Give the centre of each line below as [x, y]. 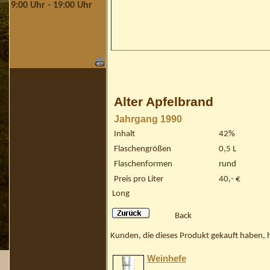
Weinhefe [166, 258]
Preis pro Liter [138, 179]
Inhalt [124, 134]
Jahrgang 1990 [148, 119]
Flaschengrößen [142, 149]
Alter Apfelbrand [163, 102]
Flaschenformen [143, 164]
